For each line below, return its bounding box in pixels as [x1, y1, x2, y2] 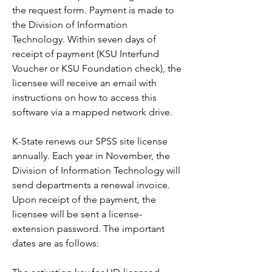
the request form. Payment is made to [12, 4, 174, 16]
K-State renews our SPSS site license [12, 135, 168, 147]
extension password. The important [12, 223, 165, 234]
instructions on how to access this [12, 92, 157, 103]
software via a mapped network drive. [12, 106, 172, 118]
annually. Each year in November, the [12, 150, 170, 161]
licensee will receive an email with [12, 77, 157, 89]
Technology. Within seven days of [12, 33, 156, 45]
